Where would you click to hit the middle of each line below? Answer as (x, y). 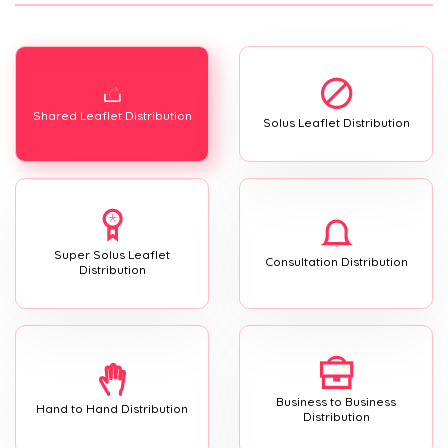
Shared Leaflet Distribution (112, 116)
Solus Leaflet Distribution (336, 122)
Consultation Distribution (336, 262)
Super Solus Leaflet (112, 254)
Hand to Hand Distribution (112, 409)
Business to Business (336, 401)
